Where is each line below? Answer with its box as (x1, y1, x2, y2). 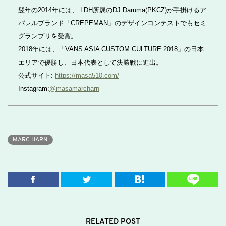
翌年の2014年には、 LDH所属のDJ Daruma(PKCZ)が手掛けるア (18, 6, 206, 14)
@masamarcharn (49, 85, 99, 92)
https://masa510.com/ (55, 72, 119, 79)
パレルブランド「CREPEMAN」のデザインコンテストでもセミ (18, 19, 206, 27)
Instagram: (18, 85, 49, 92)
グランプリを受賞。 (18, 32, 77, 40)
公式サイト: (18, 72, 55, 79)
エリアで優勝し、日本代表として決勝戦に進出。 (18, 59, 162, 66)
